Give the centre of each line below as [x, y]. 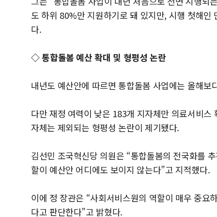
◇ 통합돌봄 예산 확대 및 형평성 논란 [99, 57]
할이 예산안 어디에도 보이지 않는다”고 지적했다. [121, 169]
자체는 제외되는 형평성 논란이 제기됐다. [105, 127]
